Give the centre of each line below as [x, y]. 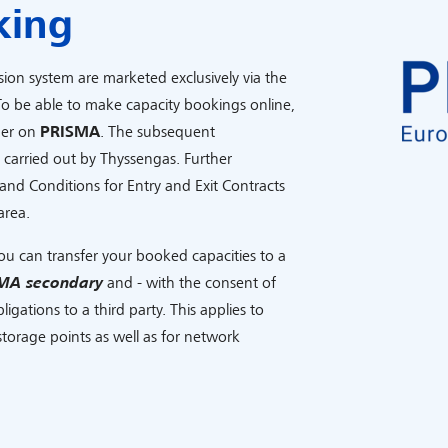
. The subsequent [157, 132]
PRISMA [70, 132]
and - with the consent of [189, 283]
